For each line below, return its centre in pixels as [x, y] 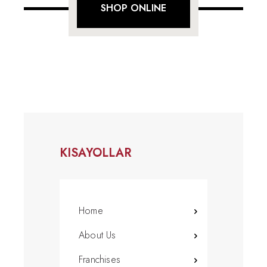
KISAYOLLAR [96, 153]
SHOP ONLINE [133, 8]
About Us [97, 235]
